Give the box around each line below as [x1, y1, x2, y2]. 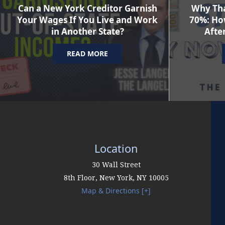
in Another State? [51, 26, 124, 38]
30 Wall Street [91, 161, 141, 169]
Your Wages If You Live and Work [17, 14, 158, 26]
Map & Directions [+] [81, 186, 151, 196]
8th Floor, [63, 174, 99, 182]
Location [94, 141, 138, 156]
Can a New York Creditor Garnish [18, 3, 157, 15]
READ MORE [67, 49, 108, 59]
